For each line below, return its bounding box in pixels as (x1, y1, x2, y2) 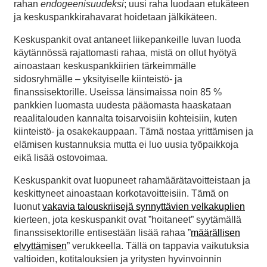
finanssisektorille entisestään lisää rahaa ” (14, 227, 191, 238)
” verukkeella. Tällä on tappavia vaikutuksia (67, 240, 249, 251)
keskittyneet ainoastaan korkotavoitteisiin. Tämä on (14, 188, 229, 198)
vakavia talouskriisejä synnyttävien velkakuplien (42, 201, 245, 212)
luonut (14, 201, 42, 212)
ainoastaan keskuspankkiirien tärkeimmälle (14, 60, 196, 71)
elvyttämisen (14, 240, 67, 251)
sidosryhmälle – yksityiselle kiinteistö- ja (14, 73, 182, 84)
